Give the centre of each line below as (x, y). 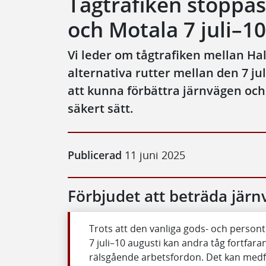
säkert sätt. (101, 108)
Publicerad (95, 155)
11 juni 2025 (153, 155)
